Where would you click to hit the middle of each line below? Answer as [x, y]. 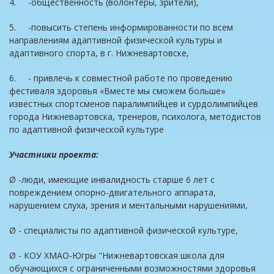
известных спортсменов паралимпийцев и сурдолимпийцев [134, 104]
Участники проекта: [54, 154]
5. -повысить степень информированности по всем [121, 27]
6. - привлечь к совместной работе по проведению [121, 78]
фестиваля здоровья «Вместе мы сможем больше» [117, 91]
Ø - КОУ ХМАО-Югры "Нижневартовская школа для [117, 255]
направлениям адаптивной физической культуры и [116, 40]
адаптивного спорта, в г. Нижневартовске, [99, 53]
